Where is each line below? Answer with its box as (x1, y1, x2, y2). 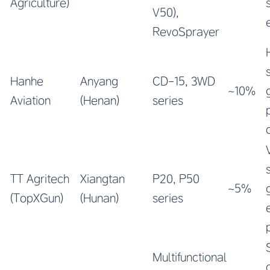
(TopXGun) (10, 190, 63, 205)
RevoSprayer (152, 24, 219, 39)
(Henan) (80, 93, 119, 107)
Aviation (10, 93, 51, 107)
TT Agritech (10, 171, 69, 186)
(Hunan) (80, 190, 119, 205)
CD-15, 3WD (152, 74, 215, 88)
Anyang (80, 74, 118, 88)
